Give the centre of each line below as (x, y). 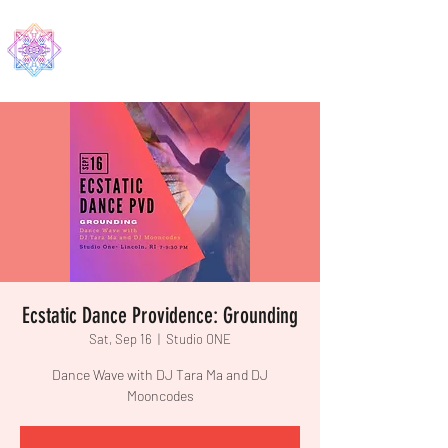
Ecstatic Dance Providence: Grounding (160, 315)
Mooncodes (160, 395)
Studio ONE (198, 339)
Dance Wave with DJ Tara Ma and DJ (160, 374)
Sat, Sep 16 (120, 339)
